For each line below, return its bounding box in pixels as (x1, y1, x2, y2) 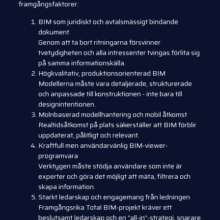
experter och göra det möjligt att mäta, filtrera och (38, 170, 191, 182)
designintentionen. (38, 98, 96, 110)
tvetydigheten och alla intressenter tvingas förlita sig (38, 47, 200, 58)
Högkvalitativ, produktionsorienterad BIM (38, 67, 165, 79)
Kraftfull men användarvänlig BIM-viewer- (38, 139, 168, 151)
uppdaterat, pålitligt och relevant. (38, 129, 139, 140)
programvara (38, 150, 78, 161)
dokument (38, 26, 69, 37)
